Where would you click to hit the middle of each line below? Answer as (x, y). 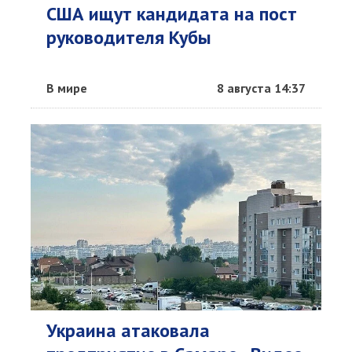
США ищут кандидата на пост (172, 14)
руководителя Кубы (129, 37)
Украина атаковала (128, 330)
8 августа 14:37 (261, 88)
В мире (67, 88)
